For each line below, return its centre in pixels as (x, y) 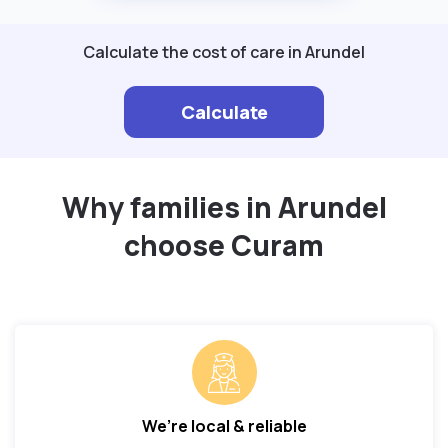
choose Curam (224, 245)
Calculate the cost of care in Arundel (224, 52)
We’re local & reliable (224, 426)
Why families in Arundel (224, 207)
